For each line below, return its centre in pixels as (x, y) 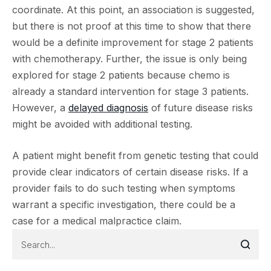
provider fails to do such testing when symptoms (124, 188)
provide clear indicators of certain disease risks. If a (130, 172)
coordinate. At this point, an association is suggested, (133, 10)
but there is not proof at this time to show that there (132, 26)
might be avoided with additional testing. (102, 124)
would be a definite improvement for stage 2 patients (133, 42)
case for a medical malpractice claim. (97, 221)
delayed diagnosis (108, 108)
